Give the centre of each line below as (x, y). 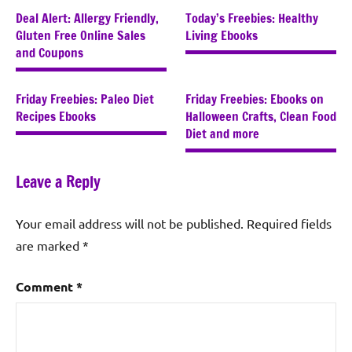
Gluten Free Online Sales (81, 35)
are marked (49, 245)
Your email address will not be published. (130, 223)
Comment (46, 286)
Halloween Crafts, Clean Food (261, 116)
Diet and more (222, 133)
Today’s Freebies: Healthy (252, 18)
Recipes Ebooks (56, 116)
